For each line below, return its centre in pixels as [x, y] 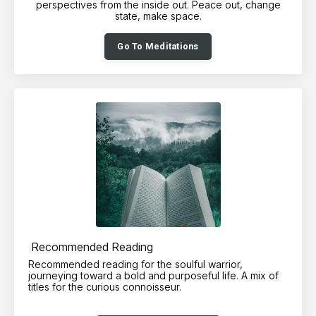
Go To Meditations [158, 47]
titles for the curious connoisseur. [105, 287]
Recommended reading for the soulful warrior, [135, 265]
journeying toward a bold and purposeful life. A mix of [153, 276]
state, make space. [158, 16]
